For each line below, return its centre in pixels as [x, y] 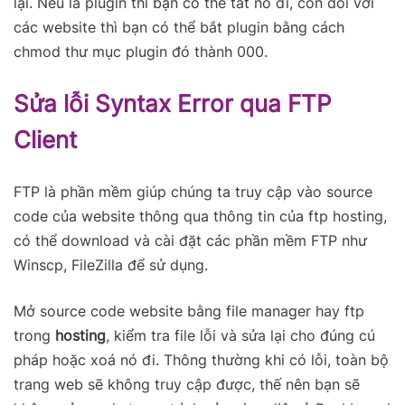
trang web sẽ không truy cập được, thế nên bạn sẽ [187, 385]
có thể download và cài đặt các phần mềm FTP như [190, 241]
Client [45, 140]
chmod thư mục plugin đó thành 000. [141, 52]
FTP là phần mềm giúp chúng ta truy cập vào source [193, 192]
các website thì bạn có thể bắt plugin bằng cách [179, 28]
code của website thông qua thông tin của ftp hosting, [200, 217]
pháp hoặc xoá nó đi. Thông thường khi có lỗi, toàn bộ [201, 360]
